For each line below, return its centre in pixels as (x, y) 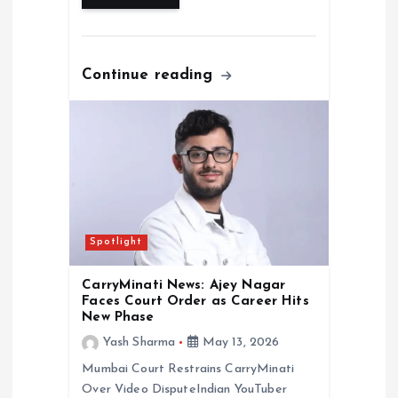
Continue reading (150, 76)
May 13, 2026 (239, 343)
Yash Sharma (139, 343)
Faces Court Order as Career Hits (195, 302)
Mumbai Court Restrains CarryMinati (188, 370)
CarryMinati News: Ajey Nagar (184, 286)
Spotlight (116, 242)
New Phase (118, 318)
